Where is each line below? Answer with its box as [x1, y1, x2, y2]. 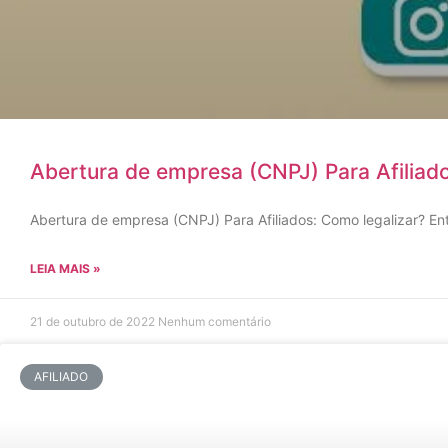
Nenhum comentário [158, 314, 271, 329]
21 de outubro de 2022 [30, 314, 158, 329]
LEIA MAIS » [30, 261, 101, 276]
